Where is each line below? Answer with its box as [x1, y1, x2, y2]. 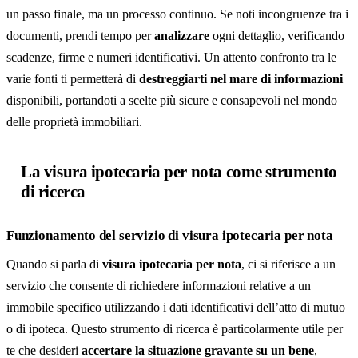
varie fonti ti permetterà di [6, 72, 139, 86]
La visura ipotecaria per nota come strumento [21, 162, 337, 181]
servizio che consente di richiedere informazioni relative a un [6, 279, 311, 292]
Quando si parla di [6, 257, 102, 271]
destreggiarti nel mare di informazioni [139, 72, 343, 86]
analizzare [154, 29, 209, 42]
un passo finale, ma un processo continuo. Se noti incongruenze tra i [6, 7, 348, 21]
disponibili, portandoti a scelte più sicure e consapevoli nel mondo [6, 93, 337, 107]
